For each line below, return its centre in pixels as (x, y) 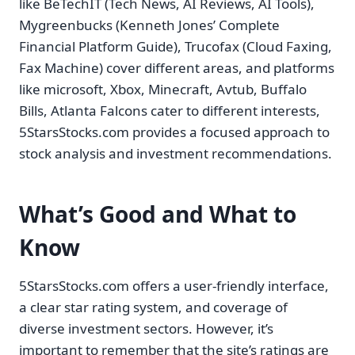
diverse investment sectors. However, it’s (146, 329)
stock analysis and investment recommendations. (176, 154)
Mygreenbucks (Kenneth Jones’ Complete (149, 25)
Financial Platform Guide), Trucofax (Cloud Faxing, (176, 47)
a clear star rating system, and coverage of (153, 307)
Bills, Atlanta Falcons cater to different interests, (170, 111)
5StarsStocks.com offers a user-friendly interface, (174, 286)
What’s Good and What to (158, 214)
